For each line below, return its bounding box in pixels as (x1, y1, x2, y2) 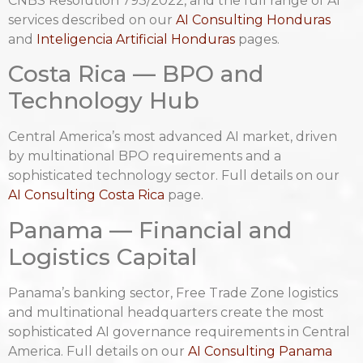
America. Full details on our (8, 343, 188, 359)
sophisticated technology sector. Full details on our (8, 168, 340, 184)
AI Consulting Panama (188, 343, 332, 359)
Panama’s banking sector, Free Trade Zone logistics (8, 284, 338, 301)
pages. (235, 31, 280, 47)
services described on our (8, 11, 176, 28)
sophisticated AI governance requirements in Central (8, 323, 350, 340)
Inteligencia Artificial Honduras (36, 31, 235, 47)
